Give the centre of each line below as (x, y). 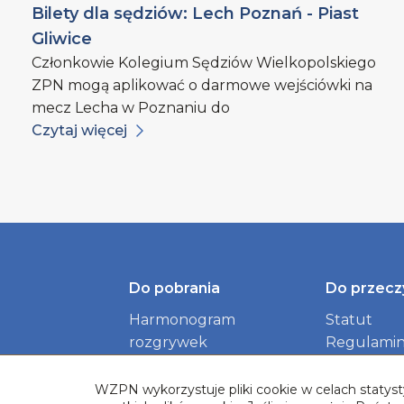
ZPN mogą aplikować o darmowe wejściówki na (202, 86)
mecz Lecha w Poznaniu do (130, 108)
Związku (160, 388)
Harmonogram (183, 320)
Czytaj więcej (79, 131)
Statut (349, 320)
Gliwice (61, 39)
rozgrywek (169, 343)
